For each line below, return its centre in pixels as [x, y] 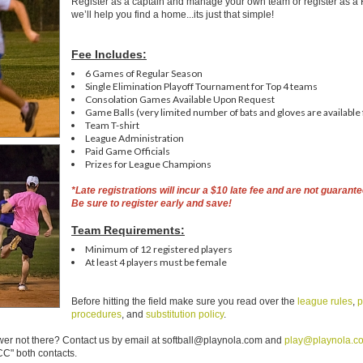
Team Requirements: [128, 230]
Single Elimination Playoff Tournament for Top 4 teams [201, 86]
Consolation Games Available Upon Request [180, 99]
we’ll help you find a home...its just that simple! [173, 15]
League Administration [135, 138]
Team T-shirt [113, 125]
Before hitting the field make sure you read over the [184, 301]
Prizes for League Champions [148, 164]
